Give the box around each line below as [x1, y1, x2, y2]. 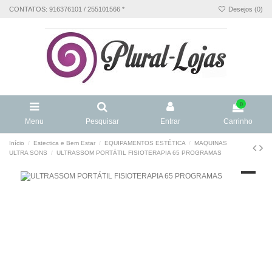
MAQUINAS [194, 140, 228, 147]
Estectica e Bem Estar [33, 140, 96, 147]
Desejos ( [226, 5, 257, 13]
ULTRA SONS [9, 149, 47, 157]
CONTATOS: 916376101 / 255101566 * [9, 5, 124, 13]
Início [9, 140, 24, 147]
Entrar [160, 117, 180, 126]
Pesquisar [85, 117, 119, 126]
